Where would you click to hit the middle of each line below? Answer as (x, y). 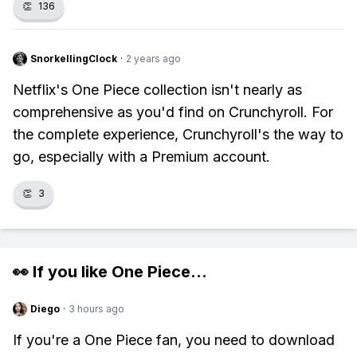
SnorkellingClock (74, 59)
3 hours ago (96, 309)
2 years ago (153, 59)
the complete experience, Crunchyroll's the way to (178, 134)
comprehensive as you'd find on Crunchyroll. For (173, 112)
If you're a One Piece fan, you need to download (174, 340)
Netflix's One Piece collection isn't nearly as (157, 90)
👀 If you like (62, 272)
